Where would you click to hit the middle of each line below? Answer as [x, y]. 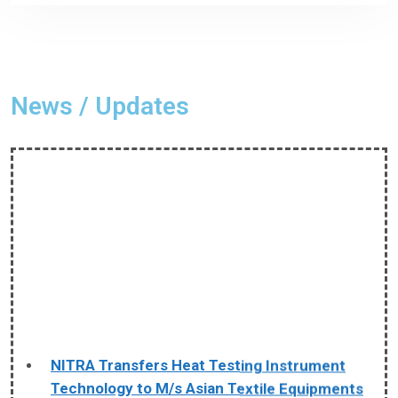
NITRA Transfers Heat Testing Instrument [198, 352]
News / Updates [100, 106]
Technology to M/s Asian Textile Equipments [207, 375]
